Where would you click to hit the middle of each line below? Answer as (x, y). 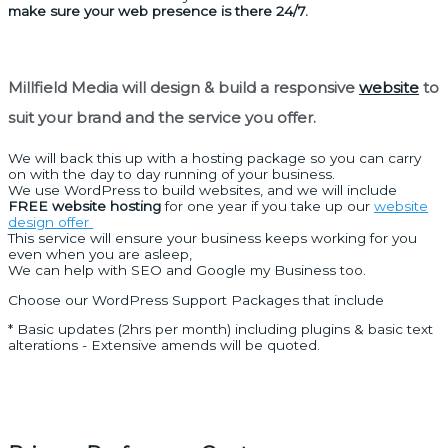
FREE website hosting (84, 206)
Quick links (61, 361)
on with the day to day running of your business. (173, 174)
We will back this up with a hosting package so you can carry (214, 158)
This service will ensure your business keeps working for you (212, 238)
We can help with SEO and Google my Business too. (187, 270)
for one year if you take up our (267, 206)
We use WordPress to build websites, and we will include (202, 190)
